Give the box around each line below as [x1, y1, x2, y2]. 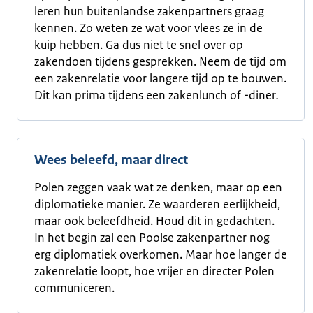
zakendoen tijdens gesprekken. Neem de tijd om [34, 54, 286, 69]
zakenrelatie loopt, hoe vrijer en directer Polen [34, 263, 275, 279]
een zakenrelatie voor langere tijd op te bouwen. [34, 71, 286, 86]
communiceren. [34, 280, 115, 296]
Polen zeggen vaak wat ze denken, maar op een [34, 180, 282, 195]
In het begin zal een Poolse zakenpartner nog [34, 230, 270, 245]
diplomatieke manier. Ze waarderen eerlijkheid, [34, 196, 280, 212]
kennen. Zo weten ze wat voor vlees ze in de [34, 20, 263, 36]
